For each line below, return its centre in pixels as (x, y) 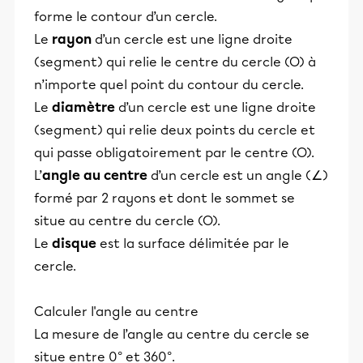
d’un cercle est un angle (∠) (238, 175)
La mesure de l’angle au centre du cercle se (172, 334)
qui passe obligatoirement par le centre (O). (174, 152)
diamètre (83, 107)
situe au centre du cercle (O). (129, 220)
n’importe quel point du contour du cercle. (169, 84)
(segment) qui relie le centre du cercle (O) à (175, 62)
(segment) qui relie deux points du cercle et (175, 130)
